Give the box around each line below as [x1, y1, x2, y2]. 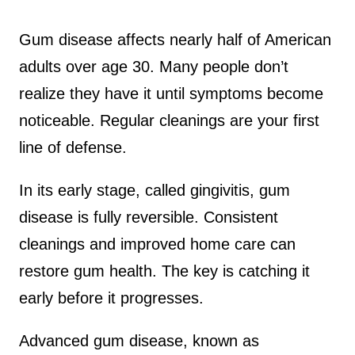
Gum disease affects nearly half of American [19, 30, 331, 48]
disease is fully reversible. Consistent [19, 208, 278, 226]
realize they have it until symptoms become [19, 84, 323, 102]
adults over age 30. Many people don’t [19, 57, 288, 75]
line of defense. [19, 138, 127, 156]
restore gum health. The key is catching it [19, 261, 310, 280]
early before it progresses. [19, 288, 204, 307]
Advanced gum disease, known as [19, 331, 259, 349]
